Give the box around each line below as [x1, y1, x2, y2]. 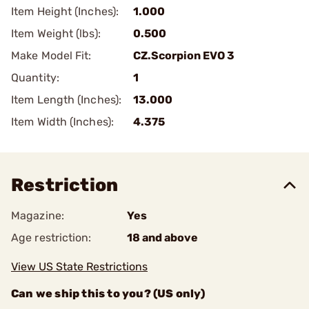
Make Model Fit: [11, 49, 92, 62]
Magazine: [11, 209, 64, 222]
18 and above [127, 231, 198, 244]
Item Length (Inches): [11, 93, 122, 106]
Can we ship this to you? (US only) [11, 287, 205, 300]
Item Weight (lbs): [11, 27, 101, 40]
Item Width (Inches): [11, 115, 114, 128]
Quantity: [11, 71, 59, 84]
